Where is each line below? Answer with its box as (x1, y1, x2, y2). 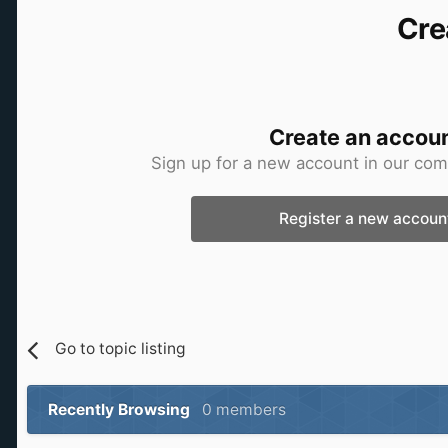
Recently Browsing (48, 400, 202, 420)
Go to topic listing (55, 339, 187, 359)
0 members (202, 400, 286, 420)
